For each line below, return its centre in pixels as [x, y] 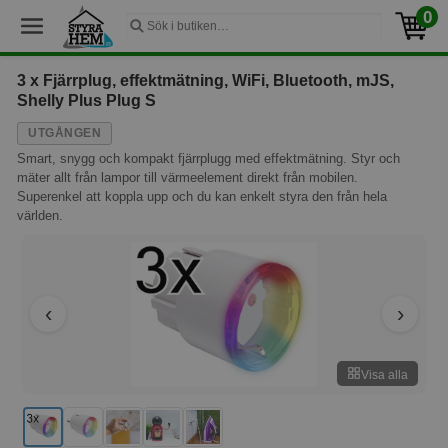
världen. [40, 215]
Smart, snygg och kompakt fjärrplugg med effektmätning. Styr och [208, 158]
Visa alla [384, 374]
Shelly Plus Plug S [86, 100]
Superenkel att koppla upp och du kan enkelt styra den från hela [202, 196]
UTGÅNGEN [64, 132]
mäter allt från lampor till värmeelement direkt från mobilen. [187, 177]
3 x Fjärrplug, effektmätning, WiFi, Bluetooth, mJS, [205, 80]
